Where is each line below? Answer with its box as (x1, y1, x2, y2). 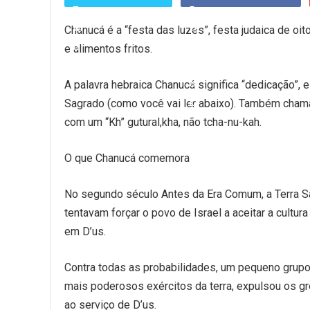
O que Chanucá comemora (64, 152, 190, 165)
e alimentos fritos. (64, 42, 152, 55)
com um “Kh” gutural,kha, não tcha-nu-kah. (64, 116, 262, 129)
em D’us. (64, 225, 106, 238)
